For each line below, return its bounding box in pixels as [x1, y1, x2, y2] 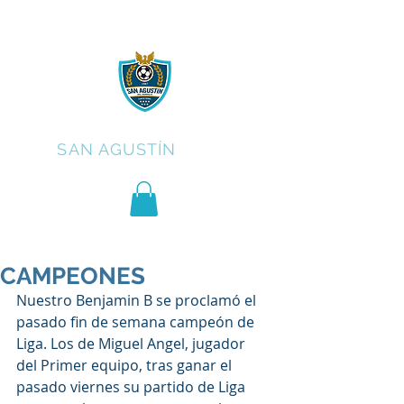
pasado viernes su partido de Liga [16, 377, 249, 398]
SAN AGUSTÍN [57, 140, 177, 159]
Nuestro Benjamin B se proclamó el [16, 290, 260, 311]
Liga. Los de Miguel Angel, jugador [16, 334, 249, 354]
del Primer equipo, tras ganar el [16, 355, 235, 376]
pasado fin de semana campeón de [16, 312, 258, 333]
